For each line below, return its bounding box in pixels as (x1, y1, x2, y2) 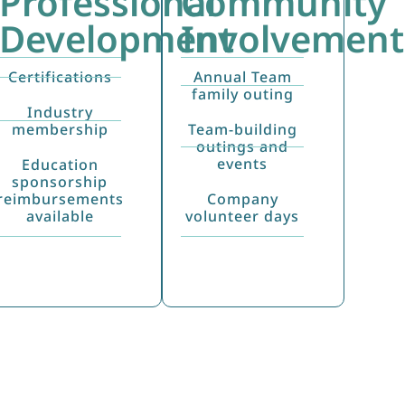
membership (11, 118, 108, 139)
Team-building (187, 118, 297, 139)
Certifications (7, 66, 112, 87)
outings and (196, 136, 289, 156)
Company (206, 188, 278, 209)
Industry (26, 101, 93, 122)
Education (21, 154, 99, 174)
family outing (191, 83, 294, 104)
